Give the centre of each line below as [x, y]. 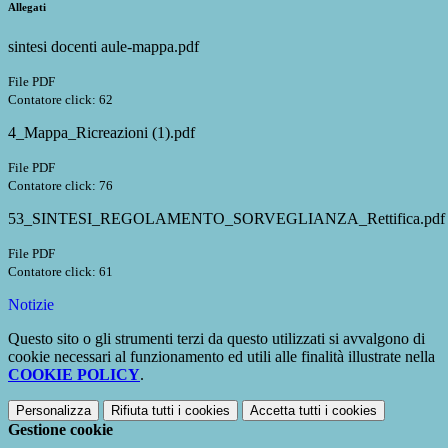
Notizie [31, 305]
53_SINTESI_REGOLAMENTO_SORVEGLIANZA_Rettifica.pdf [226, 219]
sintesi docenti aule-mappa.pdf [103, 47]
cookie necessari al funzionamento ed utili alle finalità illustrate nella [221, 357]
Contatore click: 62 [60, 100]
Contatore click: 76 [60, 186]
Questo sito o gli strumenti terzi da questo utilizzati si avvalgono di [216, 339]
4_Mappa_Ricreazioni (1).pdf [101, 133]
